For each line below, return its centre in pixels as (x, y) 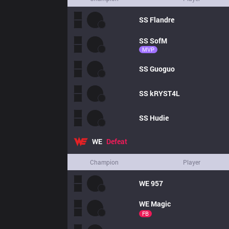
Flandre (162, 20)
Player (192, 162)
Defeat (117, 141)
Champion (104, 162)
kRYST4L (165, 93)
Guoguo (162, 69)
